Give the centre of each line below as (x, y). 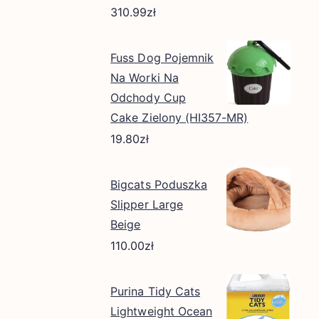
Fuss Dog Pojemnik (162, 57)
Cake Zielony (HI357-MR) (179, 117)
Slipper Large (147, 204)
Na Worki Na (145, 77)
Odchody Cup (148, 97)
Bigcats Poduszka (159, 184)
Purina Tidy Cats (156, 291)
